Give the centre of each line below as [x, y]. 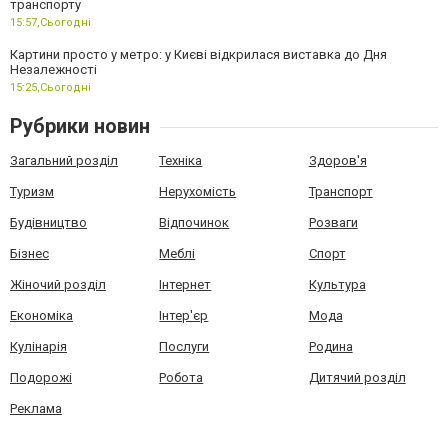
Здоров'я [337, 160]
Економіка [41, 315]
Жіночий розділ [58, 284]
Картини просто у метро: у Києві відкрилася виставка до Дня [198, 54]
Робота [181, 377]
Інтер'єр [184, 315]
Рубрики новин [80, 125]
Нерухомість [198, 191]
